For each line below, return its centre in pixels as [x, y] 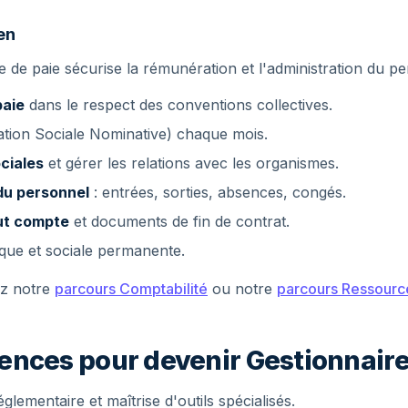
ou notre [242, 289]
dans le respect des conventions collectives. [178, 105]
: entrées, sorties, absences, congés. [218, 192]
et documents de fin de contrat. [179, 221]
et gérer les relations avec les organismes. [191, 163]
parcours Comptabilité [131, 289]
